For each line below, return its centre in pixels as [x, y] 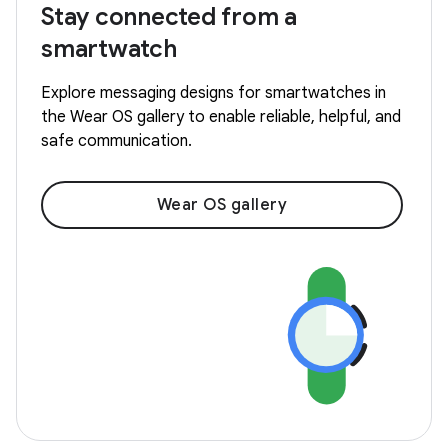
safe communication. [116, 140]
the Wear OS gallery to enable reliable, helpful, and [221, 116]
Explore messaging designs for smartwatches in [213, 92]
